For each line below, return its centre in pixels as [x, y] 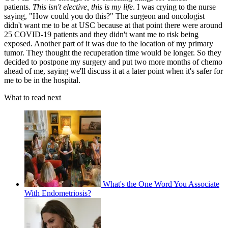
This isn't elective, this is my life [83, 7]
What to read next [33, 97]
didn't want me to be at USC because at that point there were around [113, 25]
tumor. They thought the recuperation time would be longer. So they [113, 52]
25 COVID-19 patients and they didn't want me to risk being [101, 34]
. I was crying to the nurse [174, 7]
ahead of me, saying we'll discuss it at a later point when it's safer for [113, 71]
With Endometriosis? [58, 193]
